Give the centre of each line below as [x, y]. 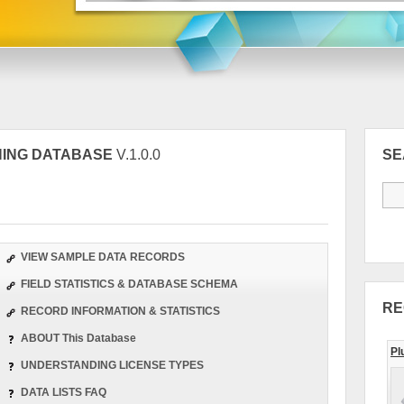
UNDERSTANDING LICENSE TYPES [111, 365]
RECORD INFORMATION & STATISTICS [119, 311]
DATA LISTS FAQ [62, 392]
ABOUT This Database [77, 338]
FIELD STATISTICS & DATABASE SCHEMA [128, 284]
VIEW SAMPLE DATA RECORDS [101, 257]
